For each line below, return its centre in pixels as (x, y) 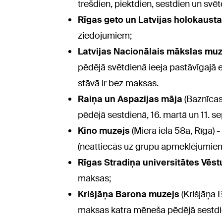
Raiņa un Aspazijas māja (131, 99)
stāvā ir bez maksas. (118, 83)
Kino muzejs (104, 131)
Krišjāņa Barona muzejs (130, 194)
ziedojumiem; (105, 36)
